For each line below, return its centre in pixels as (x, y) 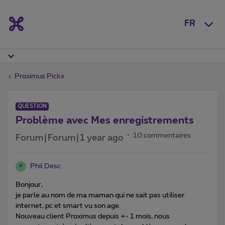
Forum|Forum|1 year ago (70, 138)
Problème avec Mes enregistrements (105, 120)
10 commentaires (162, 135)
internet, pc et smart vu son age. (68, 206)
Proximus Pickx (39, 76)
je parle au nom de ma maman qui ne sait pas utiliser (100, 195)
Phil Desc (45, 166)
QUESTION (32, 106)
